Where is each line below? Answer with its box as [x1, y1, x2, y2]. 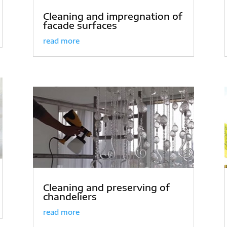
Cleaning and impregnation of [43, 10, 182, 22]
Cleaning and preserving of [43, 181, 170, 193]
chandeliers [43, 190, 97, 202]
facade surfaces [43, 19, 117, 31]
